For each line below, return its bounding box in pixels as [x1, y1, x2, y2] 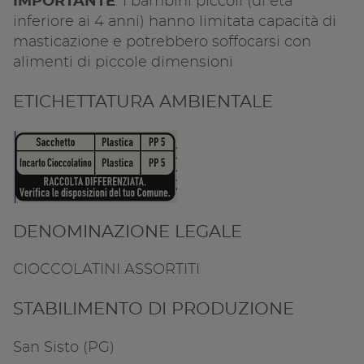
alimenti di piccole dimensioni [13, 54, 233, 70]
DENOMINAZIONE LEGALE [13, 223, 247, 240]
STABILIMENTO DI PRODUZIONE [13, 301, 294, 318]
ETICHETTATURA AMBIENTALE [13, 93, 278, 110]
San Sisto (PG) [13, 340, 115, 356]
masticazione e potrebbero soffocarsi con [13, 34, 311, 50]
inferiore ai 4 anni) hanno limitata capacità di [13, 14, 336, 29]
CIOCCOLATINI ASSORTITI [13, 262, 200, 278]
